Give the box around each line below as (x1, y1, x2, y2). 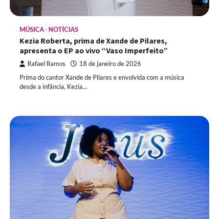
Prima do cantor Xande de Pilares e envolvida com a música (20, 73, 184, 81)
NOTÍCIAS (48, 25, 78, 33)
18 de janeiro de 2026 (79, 60, 141, 67)
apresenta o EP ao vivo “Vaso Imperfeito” (20, 45, 168, 55)
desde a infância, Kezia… (20, 82, 87, 90)
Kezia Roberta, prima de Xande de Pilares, (20, 35, 167, 45)
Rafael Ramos (27, 60, 66, 67)
